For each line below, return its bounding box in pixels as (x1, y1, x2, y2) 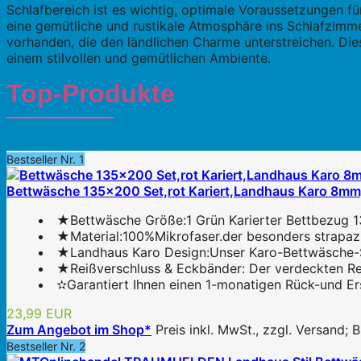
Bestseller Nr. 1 (6, 152, 85, 167)
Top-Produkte (6, 79, 175, 109)
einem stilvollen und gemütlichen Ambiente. (6, 50, 271, 67)
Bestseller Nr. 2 (6, 339, 85, 354)
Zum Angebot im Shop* (6, 322, 151, 338)
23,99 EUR (6, 305, 72, 322)
